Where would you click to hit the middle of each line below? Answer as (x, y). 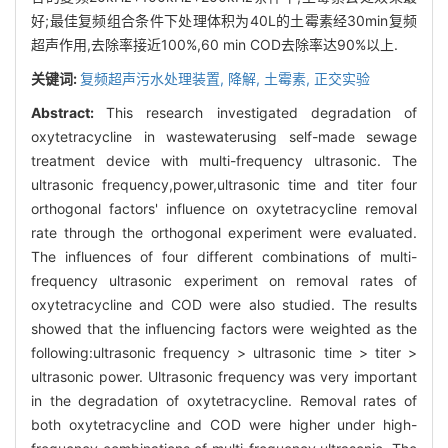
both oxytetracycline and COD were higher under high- (224, 424)
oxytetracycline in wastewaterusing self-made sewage (224, 136)
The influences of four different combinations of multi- (224, 256)
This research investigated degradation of (262, 112)
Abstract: (69, 112)
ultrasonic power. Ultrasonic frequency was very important (224, 376)
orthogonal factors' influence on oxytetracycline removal (224, 208)
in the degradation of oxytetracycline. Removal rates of (224, 400)
